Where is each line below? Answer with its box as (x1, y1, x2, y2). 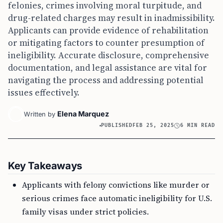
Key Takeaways (8, 160, 82, 172)
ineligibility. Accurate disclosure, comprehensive (8, 49, 209, 61)
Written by (24, 111, 55, 118)
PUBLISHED (101, 122, 133, 128)
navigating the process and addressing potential (8, 74, 204, 86)
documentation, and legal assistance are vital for (8, 62, 207, 74)
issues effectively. (8, 87, 80, 99)
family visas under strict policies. (22, 206, 149, 217)
